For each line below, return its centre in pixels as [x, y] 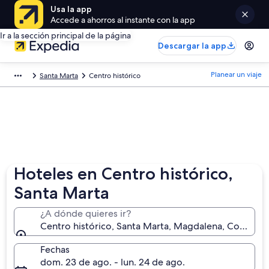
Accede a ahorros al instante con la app [123, 20]
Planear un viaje [236, 74]
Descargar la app [192, 46]
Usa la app [71, 9]
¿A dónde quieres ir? [86, 213]
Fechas [55, 249]
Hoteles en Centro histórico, [124, 174]
